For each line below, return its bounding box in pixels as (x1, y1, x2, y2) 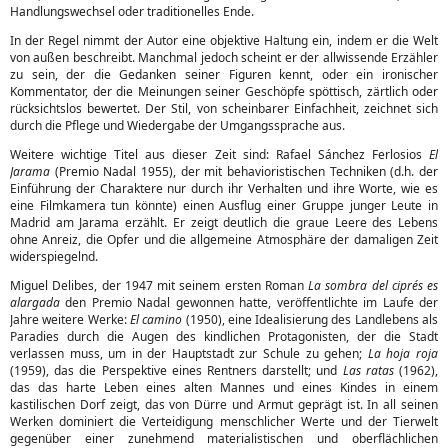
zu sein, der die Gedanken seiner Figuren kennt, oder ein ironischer (10, 66, 438, 83)
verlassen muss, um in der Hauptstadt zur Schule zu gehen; (10, 345, 368, 362)
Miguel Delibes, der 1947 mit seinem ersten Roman (10, 277, 308, 294)
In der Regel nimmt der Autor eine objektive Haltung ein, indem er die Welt (10, 32, 438, 49)
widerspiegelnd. (10, 248, 98, 265)
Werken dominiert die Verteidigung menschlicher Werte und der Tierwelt (10, 413, 438, 430)
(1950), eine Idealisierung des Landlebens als (182, 311, 439, 328)
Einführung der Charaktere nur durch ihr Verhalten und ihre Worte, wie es (10, 180, 438, 197)
